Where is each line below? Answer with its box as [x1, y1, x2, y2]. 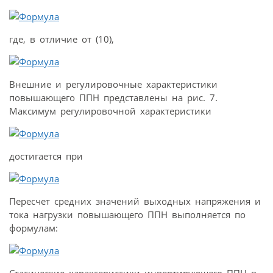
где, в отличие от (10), [9, 33, 114, 46]
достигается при [9, 150, 83, 163]
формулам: [9, 222, 58, 235]
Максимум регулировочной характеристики [9, 105, 211, 118]
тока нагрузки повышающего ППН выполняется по [9, 208, 246, 221]
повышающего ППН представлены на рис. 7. [9, 91, 218, 104]
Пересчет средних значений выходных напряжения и [9, 195, 261, 208]
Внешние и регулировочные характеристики [9, 78, 218, 91]
